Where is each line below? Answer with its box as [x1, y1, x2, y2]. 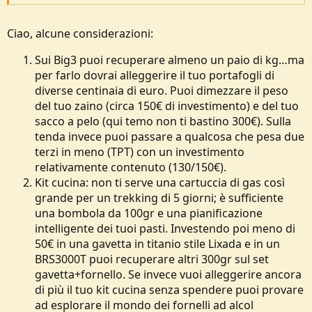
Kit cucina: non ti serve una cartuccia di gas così [35, 175, 285, 190]
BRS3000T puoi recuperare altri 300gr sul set [35, 251, 269, 267]
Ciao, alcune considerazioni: [7, 26, 153, 41]
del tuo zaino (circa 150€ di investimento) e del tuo [35, 98, 299, 114]
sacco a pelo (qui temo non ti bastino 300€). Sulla [35, 114, 291, 129]
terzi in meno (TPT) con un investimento [35, 144, 244, 159]
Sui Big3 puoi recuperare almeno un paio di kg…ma [35, 52, 304, 68]
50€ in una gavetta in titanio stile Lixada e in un [35, 236, 280, 251]
